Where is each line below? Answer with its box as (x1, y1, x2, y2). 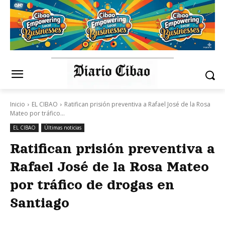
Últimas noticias (44, 124, 81, 132)
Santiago (10, 195, 69, 211)
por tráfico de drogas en (10, 177, 174, 193)
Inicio (10, 100, 25, 109)
